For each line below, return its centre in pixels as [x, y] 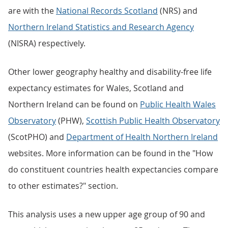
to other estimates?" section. [63, 186]
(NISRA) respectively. [47, 43]
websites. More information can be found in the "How [110, 153]
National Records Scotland [107, 11]
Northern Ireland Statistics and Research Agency [101, 27]
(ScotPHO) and [37, 137]
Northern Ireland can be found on [74, 104]
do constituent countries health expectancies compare [113, 169]
